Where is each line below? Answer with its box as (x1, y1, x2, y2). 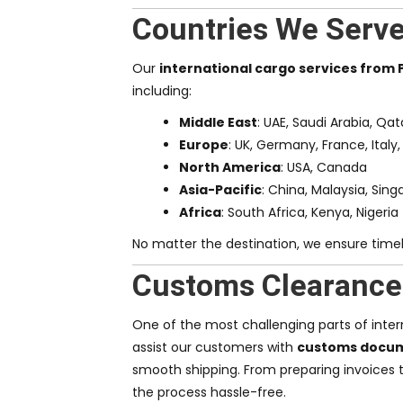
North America (179, 158, 281, 177)
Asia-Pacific (179, 181, 262, 200)
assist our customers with (132, 338, 297, 357)
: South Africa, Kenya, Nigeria (221, 203, 399, 222)
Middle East (179, 113, 257, 132)
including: (132, 82, 192, 101)
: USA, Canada (281, 158, 367, 177)
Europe (179, 136, 228, 155)
